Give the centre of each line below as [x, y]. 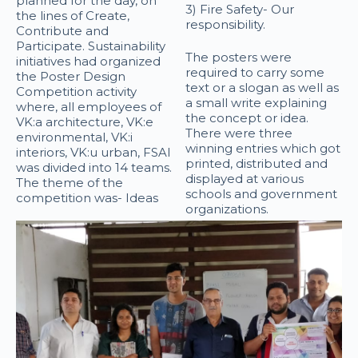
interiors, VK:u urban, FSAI [93, 152]
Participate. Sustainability [91, 46]
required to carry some [255, 72]
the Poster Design [71, 76]
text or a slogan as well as [262, 88]
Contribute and [62, 31]
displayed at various [244, 179]
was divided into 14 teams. [94, 167]
